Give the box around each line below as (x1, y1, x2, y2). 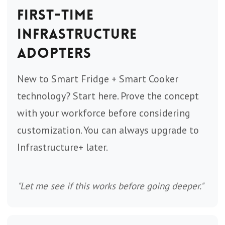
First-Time (17, 6, 94, 24)
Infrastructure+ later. (17, 141, 108, 154)
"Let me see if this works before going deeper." (17, 180, 203, 192)
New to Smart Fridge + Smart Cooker (17, 72, 178, 85)
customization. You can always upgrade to (17, 124, 199, 137)
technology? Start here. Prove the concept (17, 89, 199, 102)
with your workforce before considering (17, 106, 190, 120)
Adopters (17, 44, 91, 62)
